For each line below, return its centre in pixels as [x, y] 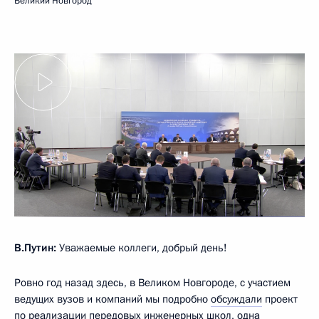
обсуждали [236, 299]
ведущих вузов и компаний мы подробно [113, 299]
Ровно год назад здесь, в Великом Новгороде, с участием [152, 282]
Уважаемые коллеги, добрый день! [142, 247]
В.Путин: [35, 247]
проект [280, 299]
